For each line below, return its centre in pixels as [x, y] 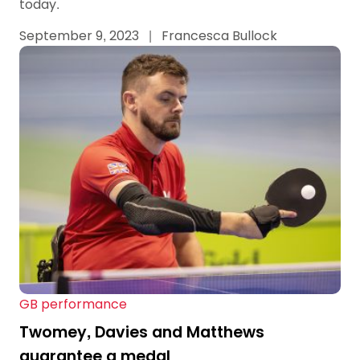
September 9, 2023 [81, 36]
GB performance [73, 304]
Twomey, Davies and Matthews [142, 332]
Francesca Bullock [218, 36]
